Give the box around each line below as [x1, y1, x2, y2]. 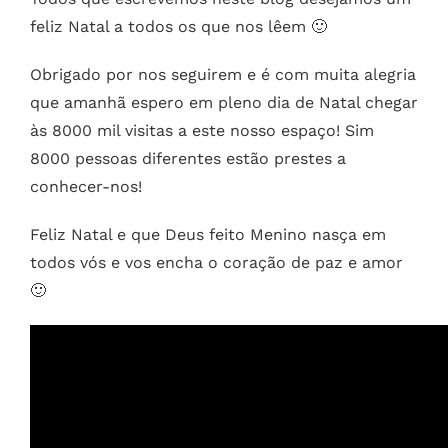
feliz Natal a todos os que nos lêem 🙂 [30, 17, 327, 37]
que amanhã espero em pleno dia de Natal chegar [30, 93, 418, 113]
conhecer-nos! [30, 177, 142, 197]
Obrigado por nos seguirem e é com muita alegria [30, 65, 416, 85]
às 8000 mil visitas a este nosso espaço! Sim [30, 121, 374, 141]
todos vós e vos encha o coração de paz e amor [30, 253, 403, 273]
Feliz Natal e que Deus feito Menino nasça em [30, 225, 386, 245]
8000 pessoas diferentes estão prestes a [30, 149, 346, 169]
